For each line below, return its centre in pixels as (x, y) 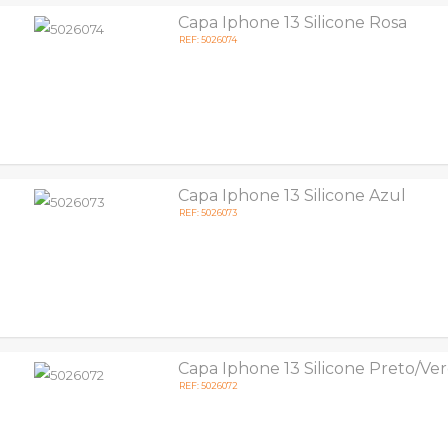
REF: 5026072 (209, 385)
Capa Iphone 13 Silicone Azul (292, 195)
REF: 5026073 (208, 212)
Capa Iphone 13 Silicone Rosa (293, 22)
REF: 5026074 (208, 39)
